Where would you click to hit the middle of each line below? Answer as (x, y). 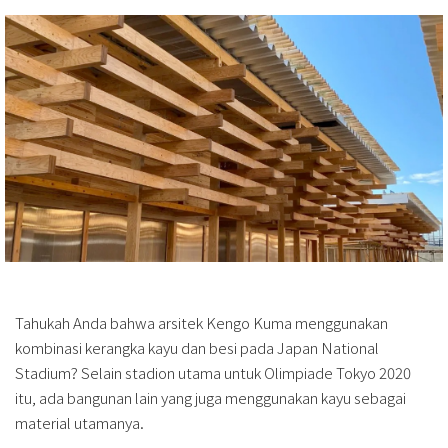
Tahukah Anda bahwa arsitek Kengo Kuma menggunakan (201, 322)
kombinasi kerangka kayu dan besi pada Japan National (197, 347)
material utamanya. (79, 422)
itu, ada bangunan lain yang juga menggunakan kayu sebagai (210, 397)
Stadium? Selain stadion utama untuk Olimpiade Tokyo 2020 (213, 372)
